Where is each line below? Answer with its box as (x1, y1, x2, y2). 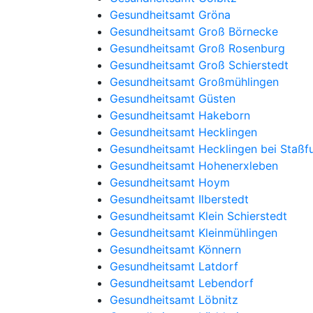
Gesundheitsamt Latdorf (110, 259, 238, 273)
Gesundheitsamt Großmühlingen (110, 75, 279, 89)
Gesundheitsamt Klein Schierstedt (110, 209, 287, 223)
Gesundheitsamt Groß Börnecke (110, 24, 278, 38)
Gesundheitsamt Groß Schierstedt (110, 58, 289, 72)
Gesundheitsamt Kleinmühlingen (110, 226, 277, 240)
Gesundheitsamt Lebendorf (110, 276, 254, 290)
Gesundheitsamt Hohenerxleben (110, 159, 278, 173)
